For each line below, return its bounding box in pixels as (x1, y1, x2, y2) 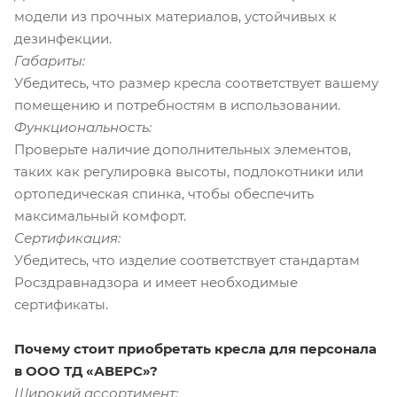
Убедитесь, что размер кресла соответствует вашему (14, 74, 378, 91)
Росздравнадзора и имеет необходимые (14, 273, 298, 291)
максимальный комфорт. (14, 206, 186, 224)
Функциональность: (14, 118, 152, 136)
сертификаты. (14, 295, 108, 313)
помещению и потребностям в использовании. (14, 96, 340, 113)
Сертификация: (14, 229, 121, 246)
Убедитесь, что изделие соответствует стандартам (14, 251, 360, 269)
